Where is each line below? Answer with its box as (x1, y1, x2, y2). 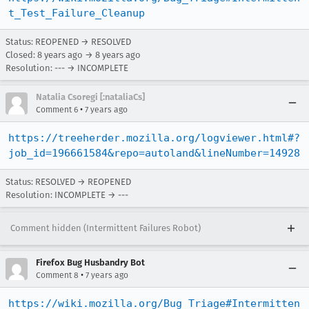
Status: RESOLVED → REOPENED (6, 177, 131, 187)
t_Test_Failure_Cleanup (8, 7, 145, 19)
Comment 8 (36, 270, 79, 280)
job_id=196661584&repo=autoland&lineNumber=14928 (8, 147, 300, 159)
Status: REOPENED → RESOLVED (6, 37, 131, 47)
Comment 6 (36, 105, 78, 114)
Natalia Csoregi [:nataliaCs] (36, 92, 145, 102)
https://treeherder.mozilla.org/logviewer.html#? (8, 132, 300, 144)
